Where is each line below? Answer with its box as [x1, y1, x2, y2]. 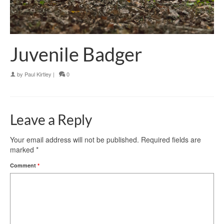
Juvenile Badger [10, 42, 142, 66]
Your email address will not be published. [10, 134, 139, 145]
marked [10, 144, 36, 155]
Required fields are [141, 134, 201, 145]
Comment [10, 161, 37, 169]
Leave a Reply [10, 111, 92, 128]
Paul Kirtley [24, 70, 51, 78]
